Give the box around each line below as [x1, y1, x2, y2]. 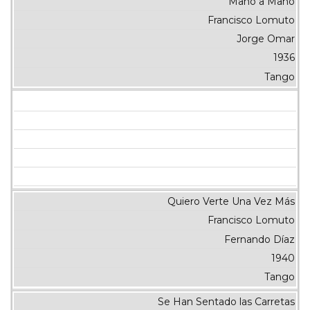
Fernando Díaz [224, 232, 295, 246]
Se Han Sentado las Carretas [157, 295, 295, 309]
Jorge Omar [236, 33, 295, 46]
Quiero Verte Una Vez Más [167, 195, 295, 208]
